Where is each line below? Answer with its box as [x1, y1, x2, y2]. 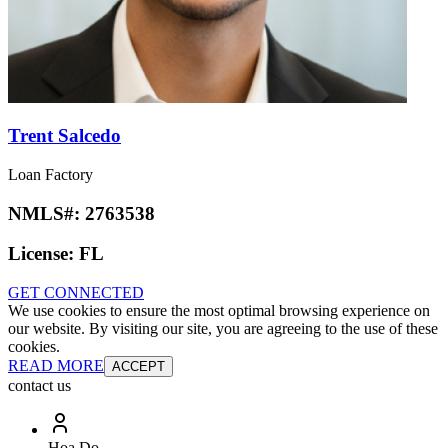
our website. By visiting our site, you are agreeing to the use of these [8, 320, 438, 338]
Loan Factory [8, 165, 93, 183]
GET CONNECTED [8, 284, 144, 302]
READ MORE [8, 357, 104, 375]
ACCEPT [112, 359, 165, 375]
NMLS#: [8, 202, 85, 224]
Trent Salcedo [8, 125, 121, 147]
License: [8, 243, 79, 265]
